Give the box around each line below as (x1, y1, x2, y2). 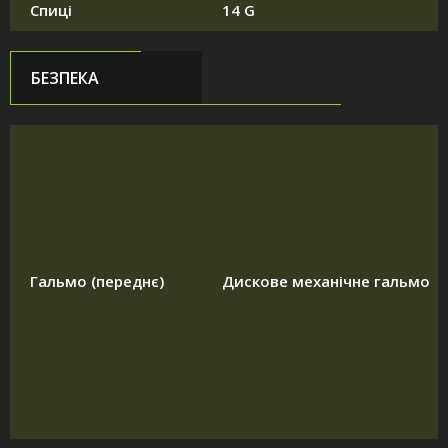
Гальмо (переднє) (30, 271, 164, 292)
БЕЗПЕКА (31, 67, 99, 90)
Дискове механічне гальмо (222, 271, 430, 292)
